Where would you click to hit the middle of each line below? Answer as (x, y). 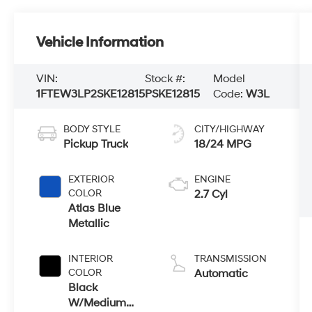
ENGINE (212, 179)
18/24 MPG (223, 144)
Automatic (221, 273)
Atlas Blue (95, 208)
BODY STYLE (92, 129)
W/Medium (97, 303)
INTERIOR (91, 258)
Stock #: (165, 79)
